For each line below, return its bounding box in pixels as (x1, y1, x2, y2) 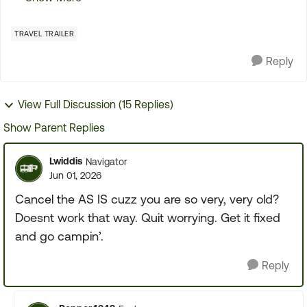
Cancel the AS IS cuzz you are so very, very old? (15, 192, 279, 206)
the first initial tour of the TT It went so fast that (11, 3, 268, 17)
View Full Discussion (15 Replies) (18, 98, 173, 110)
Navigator (86, 156, 127, 167)
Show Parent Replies (3, 121, 105, 134)
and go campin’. (15, 229, 107, 243)
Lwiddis (49, 156, 82, 167)
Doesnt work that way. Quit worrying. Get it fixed (15, 210, 280, 225)
